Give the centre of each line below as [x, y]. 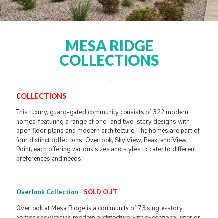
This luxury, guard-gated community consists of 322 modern [102, 113]
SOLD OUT [100, 192]
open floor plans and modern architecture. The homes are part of [108, 131]
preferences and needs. [49, 159]
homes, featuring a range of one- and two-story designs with [103, 122]
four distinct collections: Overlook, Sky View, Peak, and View [101, 140]
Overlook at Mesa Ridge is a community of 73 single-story [99, 209]
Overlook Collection [47, 192]
